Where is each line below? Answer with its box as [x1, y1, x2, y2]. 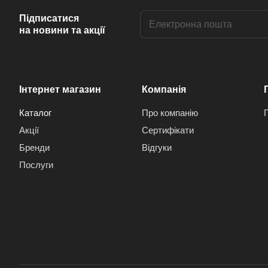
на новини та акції [19, 25, 105, 35]
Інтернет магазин [19, 84, 101, 95]
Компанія [141, 84, 186, 95]
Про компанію [141, 108, 198, 118]
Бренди [19, 142, 50, 153]
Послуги [19, 160, 53, 170]
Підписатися [19, 13, 79, 23]
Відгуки [141, 142, 172, 153]
